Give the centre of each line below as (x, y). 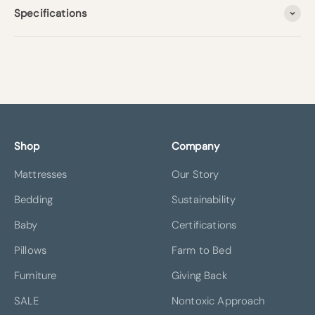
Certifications (204, 225)
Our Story (195, 174)
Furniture (36, 275)
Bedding (34, 199)
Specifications (51, 13)
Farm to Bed (201, 250)
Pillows (31, 250)
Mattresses (41, 174)
